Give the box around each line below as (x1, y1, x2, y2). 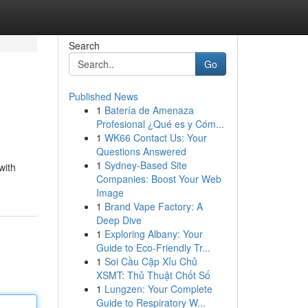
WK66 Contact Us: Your (104, 131, 207, 144)
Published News (68, 89, 138, 103)
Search (68, 38, 100, 52)
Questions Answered (96, 144, 186, 158)
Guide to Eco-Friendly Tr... (96, 241, 210, 254)
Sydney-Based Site (104, 158, 187, 172)
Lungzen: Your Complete (104, 282, 212, 296)
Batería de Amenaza (104, 103, 194, 117)
